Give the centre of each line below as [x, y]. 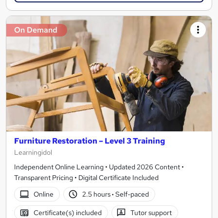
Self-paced [132, 194]
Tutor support [151, 212]
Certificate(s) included [67, 212]
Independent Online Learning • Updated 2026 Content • [99, 167]
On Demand [36, 30]
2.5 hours [97, 194]
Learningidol [33, 153]
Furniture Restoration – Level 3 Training [90, 141]
